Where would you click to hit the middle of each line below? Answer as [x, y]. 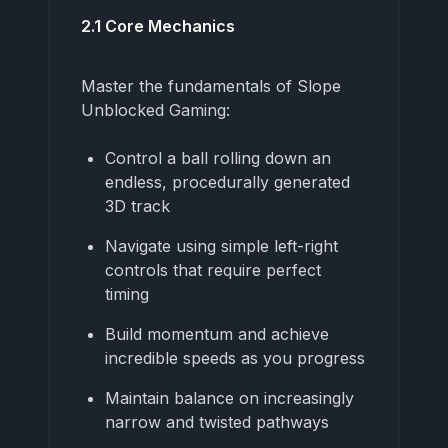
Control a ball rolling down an [218, 157]
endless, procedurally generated [227, 181]
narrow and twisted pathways [217, 421]
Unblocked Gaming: [155, 109]
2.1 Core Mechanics [158, 25]
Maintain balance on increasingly [229, 397]
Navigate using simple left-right [221, 245]
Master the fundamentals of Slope [211, 85]
